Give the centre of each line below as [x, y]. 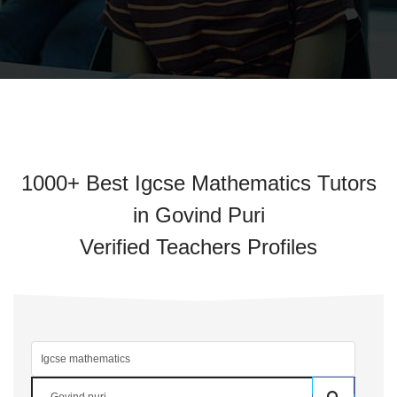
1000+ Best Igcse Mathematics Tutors [198, 183]
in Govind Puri [198, 215]
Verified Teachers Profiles [198, 247]
